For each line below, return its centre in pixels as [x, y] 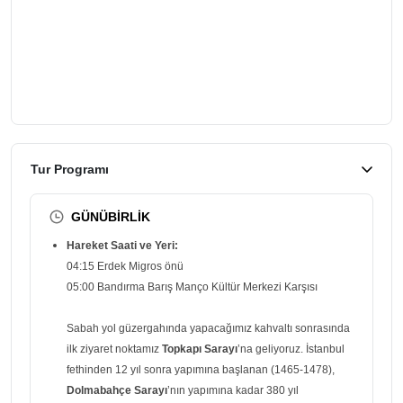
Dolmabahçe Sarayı [117, 390]
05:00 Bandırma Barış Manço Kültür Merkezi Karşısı [192, 287]
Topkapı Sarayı [200, 349]
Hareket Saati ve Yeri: [122, 245]
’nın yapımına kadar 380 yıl [233, 390]
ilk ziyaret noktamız [114, 349]
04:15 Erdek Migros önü [125, 266]
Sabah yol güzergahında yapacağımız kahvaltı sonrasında [208, 328]
